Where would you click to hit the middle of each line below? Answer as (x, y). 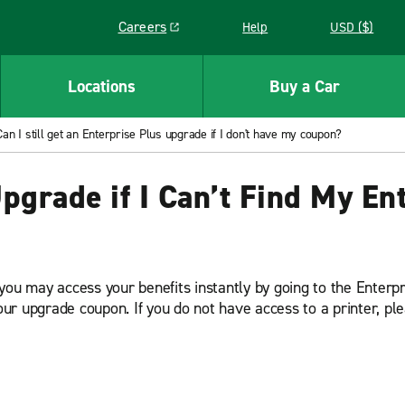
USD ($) (352, 27)
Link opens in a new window (204, 35)
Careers (142, 27)
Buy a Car (304, 86)
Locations (102, 86)
